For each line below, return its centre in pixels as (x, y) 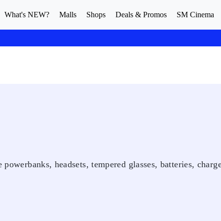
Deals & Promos (141, 15)
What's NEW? (27, 15)
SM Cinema (195, 15)
